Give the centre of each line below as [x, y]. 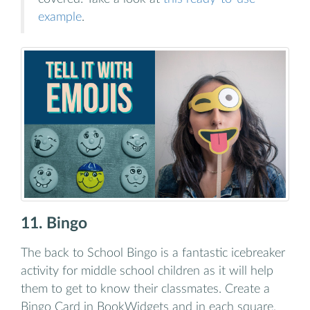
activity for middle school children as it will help [147, 271]
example [60, 17]
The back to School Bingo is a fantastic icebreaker [153, 253]
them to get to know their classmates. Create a [145, 289]
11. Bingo [54, 223]
